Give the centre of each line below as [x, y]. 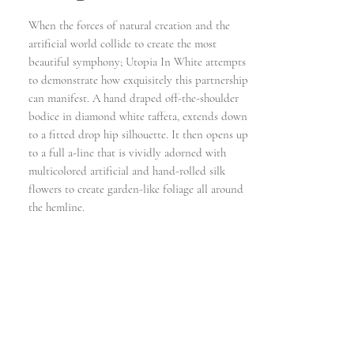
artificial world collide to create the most [122, 43]
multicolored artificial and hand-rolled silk [127, 171]
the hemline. [56, 207]
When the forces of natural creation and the [129, 25]
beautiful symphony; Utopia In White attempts [137, 62]
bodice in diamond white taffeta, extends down [138, 116]
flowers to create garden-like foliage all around [136, 189]
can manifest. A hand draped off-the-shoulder [134, 98]
